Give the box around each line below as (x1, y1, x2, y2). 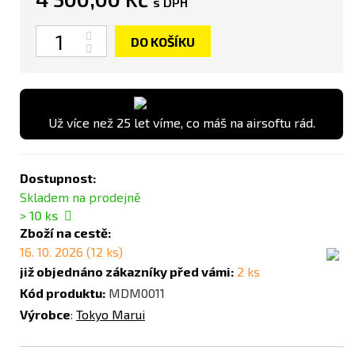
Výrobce (20, 307, 71, 323)
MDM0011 (109, 285, 165, 301)
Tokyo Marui (76, 307, 145, 323)
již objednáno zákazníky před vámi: (20, 264, 234, 280)
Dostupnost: (20, 170, 96, 186)
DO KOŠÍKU (131, 34, 195, 50)
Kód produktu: (20, 285, 105, 301)
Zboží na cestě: (20, 225, 111, 241)
